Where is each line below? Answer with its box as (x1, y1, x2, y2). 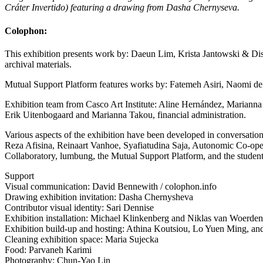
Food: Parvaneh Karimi (5, 244, 92, 255)
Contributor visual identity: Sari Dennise (5, 202, 154, 213)
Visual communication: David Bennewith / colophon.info (5, 181, 217, 191)
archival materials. (5, 59, 72, 69)
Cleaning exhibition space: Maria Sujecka (5, 234, 159, 244)
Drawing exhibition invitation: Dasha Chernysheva (5, 191, 193, 202)
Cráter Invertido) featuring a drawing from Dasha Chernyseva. (5, 2, 240, 13)
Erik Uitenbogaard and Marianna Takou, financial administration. (5, 109, 246, 120)
